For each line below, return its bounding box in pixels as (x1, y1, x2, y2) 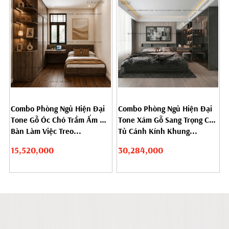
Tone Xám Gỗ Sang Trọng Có (118, 114, 214, 125)
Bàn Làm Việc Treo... (11, 125, 82, 136)
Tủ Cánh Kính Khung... (118, 125, 198, 136)
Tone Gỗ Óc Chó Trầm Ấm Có (11, 114, 109, 125)
